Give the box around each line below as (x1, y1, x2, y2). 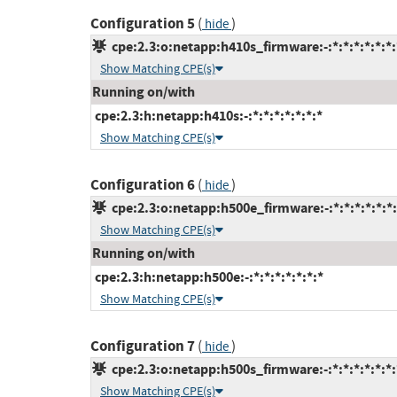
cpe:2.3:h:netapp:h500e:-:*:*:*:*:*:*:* (92, 268, 323, 287)
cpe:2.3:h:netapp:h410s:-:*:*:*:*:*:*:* (92, 106, 323, 126)
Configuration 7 (90, 336, 195, 357)
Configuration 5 (90, 13, 195, 35)
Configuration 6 (90, 175, 195, 196)
